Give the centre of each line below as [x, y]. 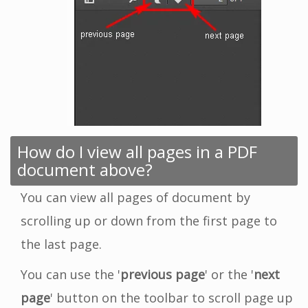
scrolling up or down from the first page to [149, 221]
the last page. [61, 244]
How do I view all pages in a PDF [137, 152]
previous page [163, 275]
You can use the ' [70, 275]
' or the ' [229, 275]
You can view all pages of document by [135, 198]
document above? [85, 170]
